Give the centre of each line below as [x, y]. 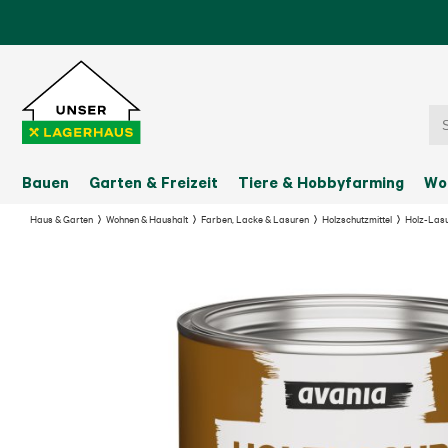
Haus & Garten [61, 219]
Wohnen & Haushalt [147, 219]
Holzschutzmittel [357, 219]
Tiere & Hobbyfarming [321, 182]
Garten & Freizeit [153, 182]
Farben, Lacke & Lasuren [255, 219]
